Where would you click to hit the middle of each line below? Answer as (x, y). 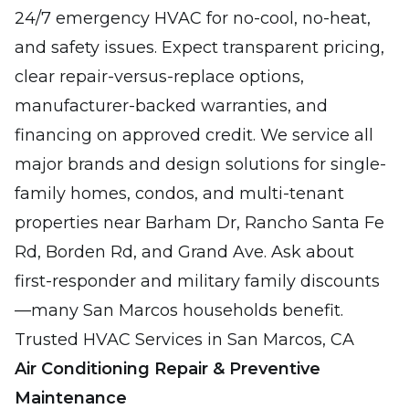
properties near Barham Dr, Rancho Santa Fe (199, 223)
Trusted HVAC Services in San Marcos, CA (184, 340)
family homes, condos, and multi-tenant (179, 194)
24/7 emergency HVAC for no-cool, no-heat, (193, 18)
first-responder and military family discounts (197, 281)
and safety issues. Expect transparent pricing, (199, 47)
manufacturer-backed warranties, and (171, 106)
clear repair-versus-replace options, (159, 77)
